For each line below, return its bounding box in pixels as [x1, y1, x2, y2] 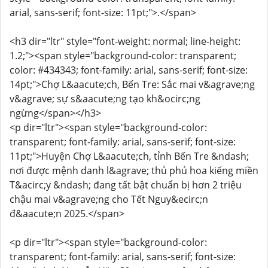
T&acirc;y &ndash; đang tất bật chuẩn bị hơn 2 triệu [10, 178, 242, 191]
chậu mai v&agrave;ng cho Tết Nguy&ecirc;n [10, 193, 208, 206]
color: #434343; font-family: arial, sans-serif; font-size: [10, 63, 248, 77]
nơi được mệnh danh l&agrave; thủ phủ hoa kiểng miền [10, 164, 258, 177]
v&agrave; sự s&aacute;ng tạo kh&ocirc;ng [10, 92, 200, 105]
